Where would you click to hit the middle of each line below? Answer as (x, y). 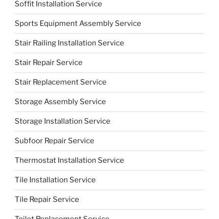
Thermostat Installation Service (69, 161)
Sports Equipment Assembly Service (78, 24)
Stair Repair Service (49, 63)
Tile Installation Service (55, 180)
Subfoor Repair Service (55, 141)
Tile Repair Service (47, 200)
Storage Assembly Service (60, 102)
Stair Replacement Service (61, 82)
